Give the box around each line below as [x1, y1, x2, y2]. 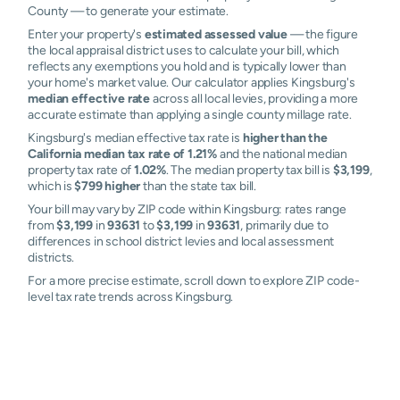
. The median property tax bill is [165, 162, 333, 177]
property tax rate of [28, 162, 134, 177]
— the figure [287, 27, 358, 41]
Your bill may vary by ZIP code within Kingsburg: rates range [28, 202, 346, 216]
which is [28, 179, 75, 193]
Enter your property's [28, 27, 145, 41]
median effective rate [28, 91, 150, 105]
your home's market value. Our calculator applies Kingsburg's [28, 75, 355, 89]
